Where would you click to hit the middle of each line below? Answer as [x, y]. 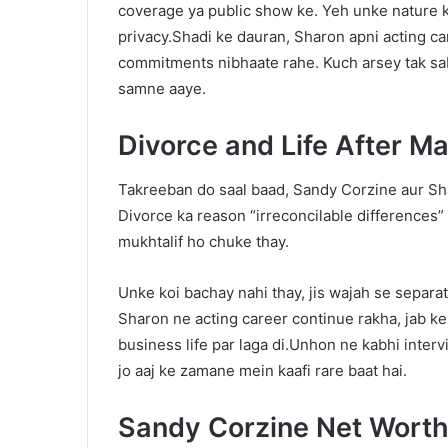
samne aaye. [162, 88]
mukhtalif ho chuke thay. [203, 242]
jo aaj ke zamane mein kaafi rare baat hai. [262, 371]
